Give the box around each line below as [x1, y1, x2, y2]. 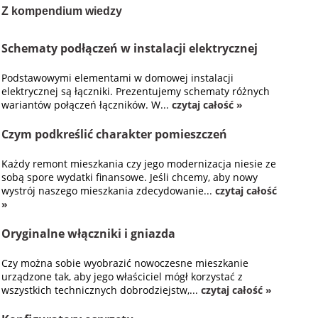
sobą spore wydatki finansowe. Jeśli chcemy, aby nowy [1, 170, 258, 184]
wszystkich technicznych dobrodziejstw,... [1, 283, 202, 297]
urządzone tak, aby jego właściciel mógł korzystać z [1, 270, 243, 283]
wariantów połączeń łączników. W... [1, 98, 172, 111]
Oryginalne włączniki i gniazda [1, 226, 176, 241]
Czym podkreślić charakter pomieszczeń [1, 126, 228, 142]
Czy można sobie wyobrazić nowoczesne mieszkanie [1, 256, 249, 270]
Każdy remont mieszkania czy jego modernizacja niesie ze [1, 157, 277, 170]
